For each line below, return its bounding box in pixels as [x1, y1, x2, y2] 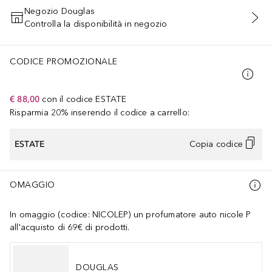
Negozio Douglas [24, 5, 95, 16]
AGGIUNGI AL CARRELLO [83, 19, 188, 29]
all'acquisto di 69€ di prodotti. [10, 222, 130, 233]
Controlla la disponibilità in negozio [24, 18, 168, 29]
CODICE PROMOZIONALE [10, 56, 118, 67]
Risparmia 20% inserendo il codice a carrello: [10, 107, 189, 118]
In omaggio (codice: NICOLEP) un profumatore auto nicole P [10, 209, 251, 220]
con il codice [42, 93, 93, 104]
